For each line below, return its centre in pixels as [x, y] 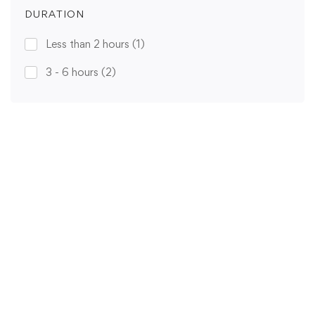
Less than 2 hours [89, 44]
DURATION [54, 14]
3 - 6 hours [73, 72]
